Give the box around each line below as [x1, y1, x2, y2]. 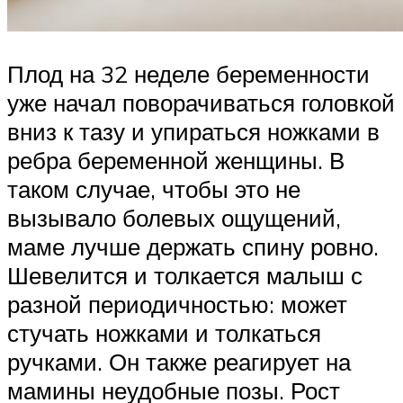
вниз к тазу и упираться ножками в [7, 117, 380, 147]
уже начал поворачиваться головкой [7, 88, 395, 118]
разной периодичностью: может [7, 290, 347, 319]
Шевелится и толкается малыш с [7, 261, 363, 291]
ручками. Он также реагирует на [7, 347, 351, 377]
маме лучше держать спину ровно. [7, 232, 379, 262]
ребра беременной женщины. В [7, 146, 345, 175]
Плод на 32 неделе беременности [7, 59, 370, 89]
